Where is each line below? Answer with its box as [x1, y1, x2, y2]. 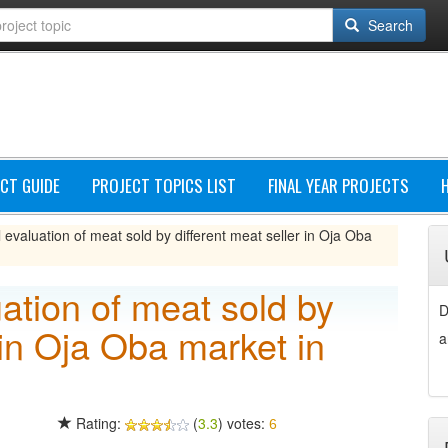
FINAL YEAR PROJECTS [268, 173, 409, 198]
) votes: [217, 413, 269, 433]
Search [364, 15, 413, 35]
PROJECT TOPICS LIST [92, 173, 236, 198]
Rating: [75, 413, 121, 433]
